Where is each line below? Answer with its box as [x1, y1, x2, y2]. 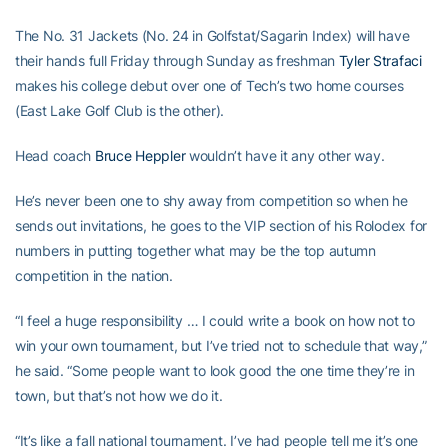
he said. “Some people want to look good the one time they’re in [15, 362, 415, 379]
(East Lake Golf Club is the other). [15, 102, 225, 119]
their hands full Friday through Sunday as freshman [15, 52, 339, 69]
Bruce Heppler [94, 147, 186, 164]
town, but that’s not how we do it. [15, 387, 223, 404]
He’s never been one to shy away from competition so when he [15, 192, 408, 209]
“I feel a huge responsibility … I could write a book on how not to [15, 312, 415, 329]
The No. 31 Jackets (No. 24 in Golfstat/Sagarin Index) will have [15, 27, 410, 44]
